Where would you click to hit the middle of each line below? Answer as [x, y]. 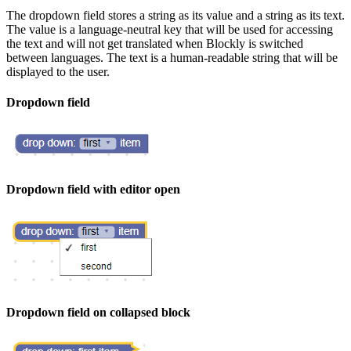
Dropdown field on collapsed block [98, 313]
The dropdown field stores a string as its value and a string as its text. [175, 15]
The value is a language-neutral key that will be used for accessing [170, 29]
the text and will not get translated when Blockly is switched [155, 43]
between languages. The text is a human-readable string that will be [172, 57]
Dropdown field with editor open [93, 189]
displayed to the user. [58, 71]
